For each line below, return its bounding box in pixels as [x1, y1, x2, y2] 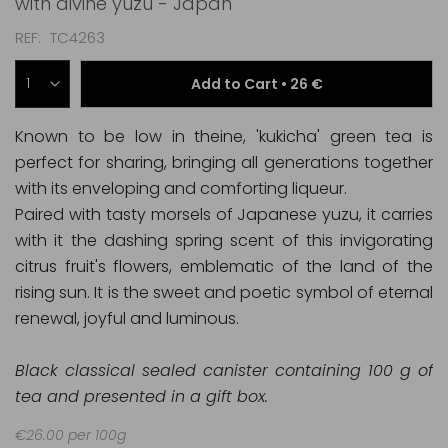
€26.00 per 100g [15, 424, 126, 445]
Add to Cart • [190, 74, 290, 95]
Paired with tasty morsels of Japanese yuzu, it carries [15, 202, 433, 226]
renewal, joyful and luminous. [15, 306, 239, 330]
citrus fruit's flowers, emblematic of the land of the [15, 254, 433, 278]
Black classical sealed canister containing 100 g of [15, 358, 433, 382]
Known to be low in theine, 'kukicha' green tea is [15, 124, 433, 148]
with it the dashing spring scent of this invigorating [15, 228, 433, 252]
